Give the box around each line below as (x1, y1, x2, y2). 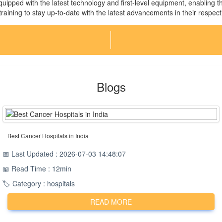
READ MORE (90, 197, 132, 207)
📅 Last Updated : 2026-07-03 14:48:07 (2, 149, 126, 159)
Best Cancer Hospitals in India (7, 131, 89, 140)
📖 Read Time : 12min (2, 164, 71, 173)
